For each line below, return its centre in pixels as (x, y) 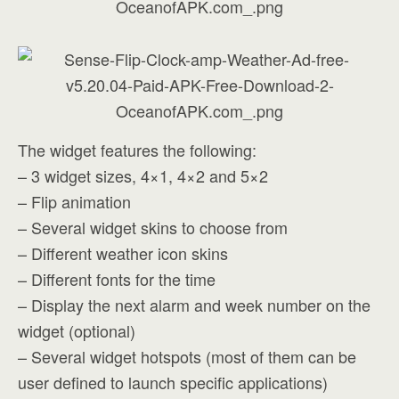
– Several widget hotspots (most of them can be (187, 356)
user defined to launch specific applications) (173, 382)
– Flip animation (74, 201)
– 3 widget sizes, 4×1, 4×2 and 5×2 (143, 175)
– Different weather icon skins (123, 253)
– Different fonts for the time (117, 279)
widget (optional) (77, 330)
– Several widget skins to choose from (153, 227)
